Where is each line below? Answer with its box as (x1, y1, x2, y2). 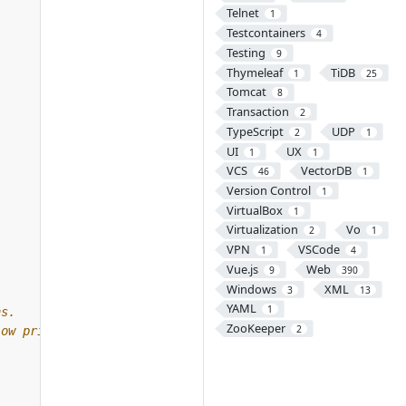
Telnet (226, 5, 259, 22)
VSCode (297, 241, 340, 258)
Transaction (226, 103, 289, 121)
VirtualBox (226, 201, 283, 218)
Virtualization (226, 221, 298, 238)
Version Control (226, 182, 311, 198)
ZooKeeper (226, 320, 285, 337)
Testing (226, 43, 266, 61)
